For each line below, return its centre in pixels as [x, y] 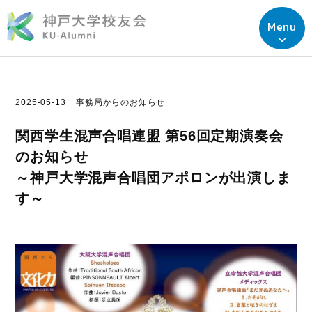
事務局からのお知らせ [121, 102]
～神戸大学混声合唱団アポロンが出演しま [153, 178]
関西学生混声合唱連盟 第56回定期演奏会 [149, 136]
